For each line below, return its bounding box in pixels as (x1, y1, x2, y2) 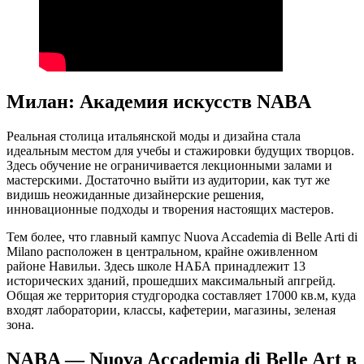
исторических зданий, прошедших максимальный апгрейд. (6, 273, 336, 288)
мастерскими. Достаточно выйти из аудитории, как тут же (6, 172, 330, 187)
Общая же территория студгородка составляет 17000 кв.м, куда (6, 288, 356, 302)
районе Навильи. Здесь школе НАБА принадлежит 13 (6, 258, 305, 273)
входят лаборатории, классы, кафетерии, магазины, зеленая (6, 302, 336, 317)
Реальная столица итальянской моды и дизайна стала (6, 128, 301, 143)
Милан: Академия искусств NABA (6, 90, 311, 112)
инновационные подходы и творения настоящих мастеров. (6, 201, 334, 216)
